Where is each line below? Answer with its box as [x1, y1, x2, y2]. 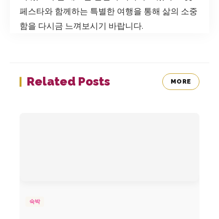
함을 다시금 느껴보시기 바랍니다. [20, 21, 143, 31]
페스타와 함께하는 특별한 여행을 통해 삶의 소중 [20, 6, 197, 16]
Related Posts [27, 74, 110, 89]
